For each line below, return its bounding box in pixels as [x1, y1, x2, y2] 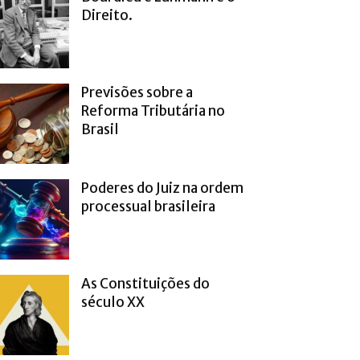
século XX [81, 292, 145, 311]
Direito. [81, 6, 133, 24]
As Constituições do [81, 274, 210, 292]
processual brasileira [81, 197, 215, 215]
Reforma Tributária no [81, 101, 225, 120]
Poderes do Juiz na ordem [81, 178, 243, 197]
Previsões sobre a [81, 83, 193, 101]
